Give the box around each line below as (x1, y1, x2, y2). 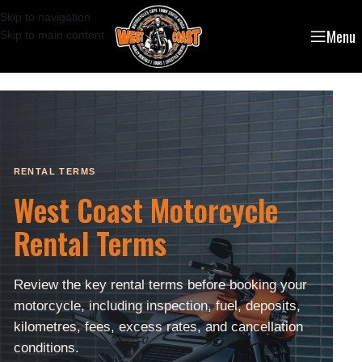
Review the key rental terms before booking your (13, 277, 307, 293)
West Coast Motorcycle (13, 188, 278, 232)
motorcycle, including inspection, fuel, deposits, (13, 298, 301, 314)
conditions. (13, 340, 79, 356)
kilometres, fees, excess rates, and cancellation (13, 319, 303, 335)
